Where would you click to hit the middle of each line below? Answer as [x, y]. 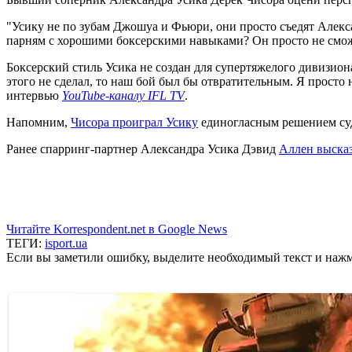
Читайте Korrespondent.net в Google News [117, 229]
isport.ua [66, 243]
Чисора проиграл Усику [134, 122]
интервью [34, 95]
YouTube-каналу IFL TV [123, 95]
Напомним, [38, 122]
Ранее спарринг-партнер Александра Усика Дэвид [143, 148]
